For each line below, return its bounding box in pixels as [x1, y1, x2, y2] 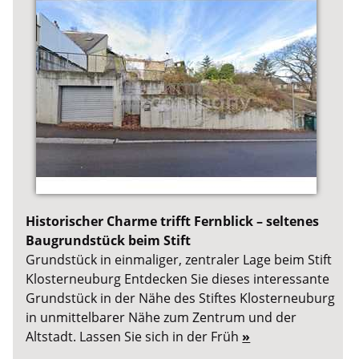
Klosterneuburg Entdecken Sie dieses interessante [26, 270, 330, 288]
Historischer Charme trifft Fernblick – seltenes [26, 212, 320, 231]
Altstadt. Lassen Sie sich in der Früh [26, 328, 243, 346]
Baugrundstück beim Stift [26, 232, 192, 250]
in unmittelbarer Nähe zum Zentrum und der [26, 309, 297, 327]
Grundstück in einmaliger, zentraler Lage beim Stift [26, 251, 333, 269]
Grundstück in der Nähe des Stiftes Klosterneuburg [26, 289, 336, 308]
